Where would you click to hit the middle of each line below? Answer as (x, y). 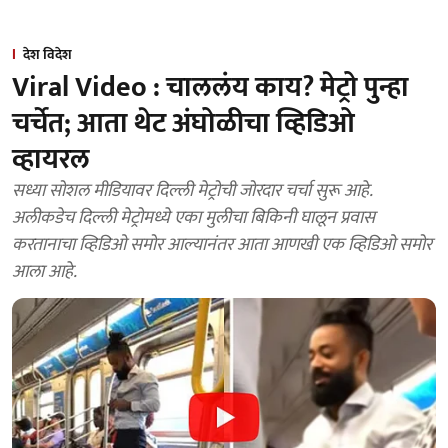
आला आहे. (44, 272)
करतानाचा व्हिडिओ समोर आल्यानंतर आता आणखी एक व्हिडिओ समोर (222, 245)
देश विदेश (47, 54)
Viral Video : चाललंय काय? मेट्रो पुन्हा (210, 87)
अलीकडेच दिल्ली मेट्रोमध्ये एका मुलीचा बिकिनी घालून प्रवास (193, 218)
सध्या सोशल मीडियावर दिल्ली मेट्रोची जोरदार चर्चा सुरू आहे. (192, 191)
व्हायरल (51, 159)
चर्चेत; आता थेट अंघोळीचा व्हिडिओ (183, 123)
